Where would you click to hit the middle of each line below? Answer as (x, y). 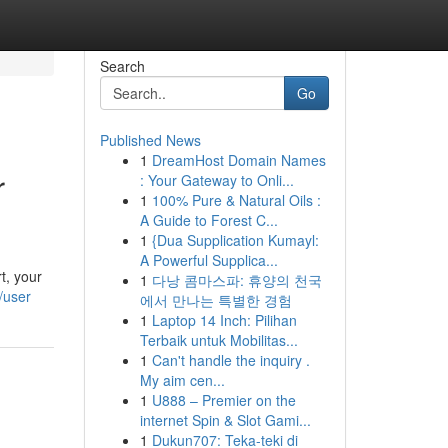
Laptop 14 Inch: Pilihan (224, 320)
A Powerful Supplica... (208, 260)
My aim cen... (182, 380)
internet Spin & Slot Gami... (225, 420)
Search (122, 66)
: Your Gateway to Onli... (216, 180)
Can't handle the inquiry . (230, 360)
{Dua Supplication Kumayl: (235, 240)
